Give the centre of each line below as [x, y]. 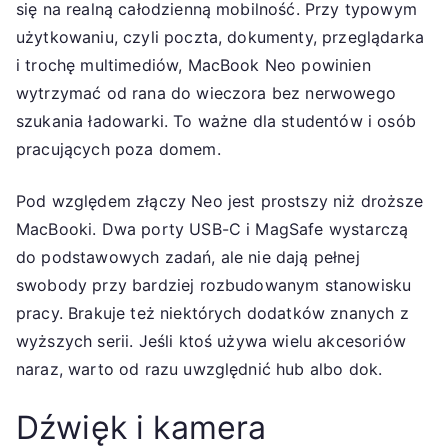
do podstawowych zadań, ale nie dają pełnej [188, 256]
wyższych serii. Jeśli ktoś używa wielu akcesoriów [211, 340]
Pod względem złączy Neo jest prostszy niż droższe [219, 200]
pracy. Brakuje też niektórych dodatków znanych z [212, 312]
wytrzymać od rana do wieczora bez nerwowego [206, 92]
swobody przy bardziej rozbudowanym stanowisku [214, 284]
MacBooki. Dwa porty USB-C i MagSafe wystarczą [212, 228]
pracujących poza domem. [118, 148]
